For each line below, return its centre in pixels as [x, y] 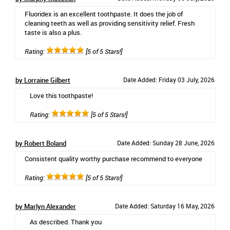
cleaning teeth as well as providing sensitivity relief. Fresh [110, 23]
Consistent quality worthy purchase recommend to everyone [113, 159]
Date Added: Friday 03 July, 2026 [169, 80]
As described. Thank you [66, 222]
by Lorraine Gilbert [43, 80]
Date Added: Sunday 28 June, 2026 [166, 143]
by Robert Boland [41, 143]
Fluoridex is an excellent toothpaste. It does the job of [104, 14]
